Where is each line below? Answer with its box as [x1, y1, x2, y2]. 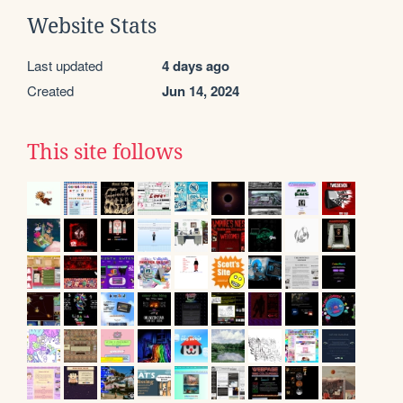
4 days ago [162, 55, 229, 76]
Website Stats [27, 13, 157, 38]
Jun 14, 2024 [162, 80, 239, 101]
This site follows [27, 139, 183, 164]
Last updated [27, 55, 103, 75]
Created [27, 80, 74, 100]
